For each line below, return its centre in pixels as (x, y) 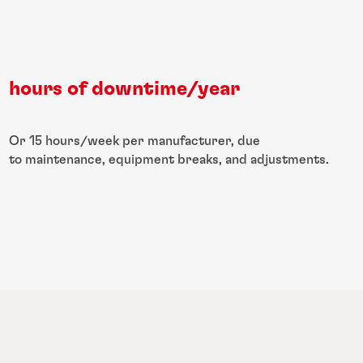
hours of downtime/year (124, 89)
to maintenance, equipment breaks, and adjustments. (169, 159)
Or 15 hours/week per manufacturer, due (134, 141)
